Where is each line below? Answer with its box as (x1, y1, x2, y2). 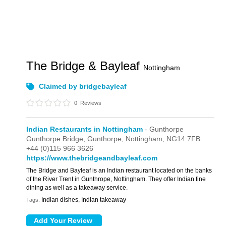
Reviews (79, 100, 102, 106)
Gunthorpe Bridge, (26, 135, 88, 143)
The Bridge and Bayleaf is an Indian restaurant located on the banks (26, 167, 212, 174)
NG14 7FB (166, 135, 201, 143)
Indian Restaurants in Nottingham (26, 125, 143, 133)
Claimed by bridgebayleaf (39, 82, 127, 90)
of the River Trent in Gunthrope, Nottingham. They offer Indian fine (26, 176, 206, 183)
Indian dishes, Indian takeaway (41, 196, 127, 203)
